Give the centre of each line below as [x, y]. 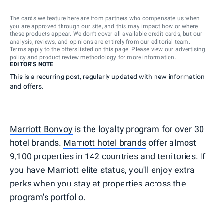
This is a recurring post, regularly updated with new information [107, 76]
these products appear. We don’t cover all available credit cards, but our [106, 34]
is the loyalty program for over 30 [138, 129]
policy [18, 57]
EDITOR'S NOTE [32, 64]
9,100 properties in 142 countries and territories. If [108, 156]
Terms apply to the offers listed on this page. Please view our [92, 49]
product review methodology [78, 57]
